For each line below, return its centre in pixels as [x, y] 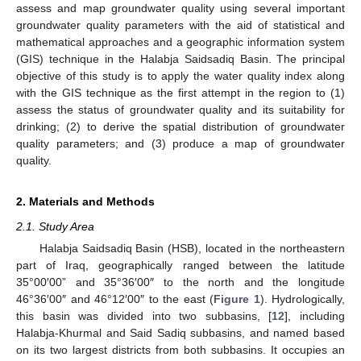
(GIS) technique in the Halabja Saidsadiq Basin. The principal [180, 58]
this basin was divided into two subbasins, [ [144, 316]
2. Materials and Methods [85, 201]
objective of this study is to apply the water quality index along [180, 75]
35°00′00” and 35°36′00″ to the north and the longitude [180, 282]
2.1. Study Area [55, 226]
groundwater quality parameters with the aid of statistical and [180, 25]
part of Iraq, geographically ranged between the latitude [180, 265]
